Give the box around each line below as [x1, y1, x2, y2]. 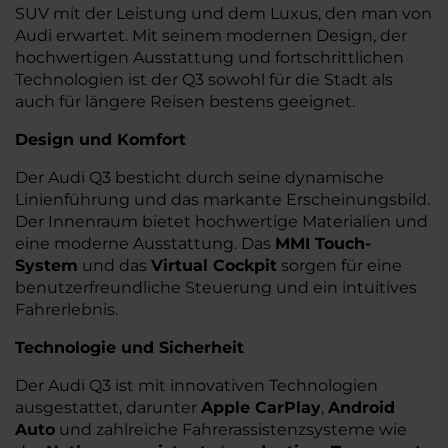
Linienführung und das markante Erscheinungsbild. [15, 190, 430, 209]
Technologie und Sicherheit [15, 338, 244, 357]
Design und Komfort [15, 130, 186, 149]
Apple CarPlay [201, 398, 321, 417]
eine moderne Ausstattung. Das [15, 234, 275, 253]
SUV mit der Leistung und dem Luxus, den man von [15, 4, 432, 23]
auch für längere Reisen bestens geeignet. [15, 92, 355, 111]
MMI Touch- [275, 234, 371, 253]
